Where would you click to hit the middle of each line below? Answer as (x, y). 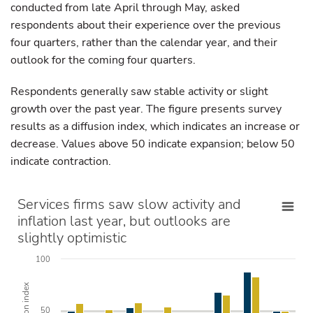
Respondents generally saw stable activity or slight (139, 92)
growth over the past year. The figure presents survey (146, 109)
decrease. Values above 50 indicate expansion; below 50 (153, 144)
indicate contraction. (61, 161)
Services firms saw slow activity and (129, 204)
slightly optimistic (72, 238)
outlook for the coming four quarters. (103, 60)
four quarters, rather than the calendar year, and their (144, 43)
